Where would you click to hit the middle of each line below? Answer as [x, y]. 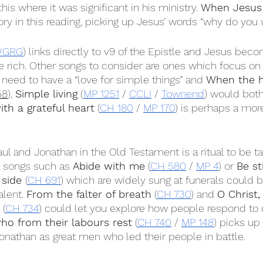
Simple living [46, 94]
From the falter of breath [89, 194]
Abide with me [109, 166]
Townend [183, 94]
